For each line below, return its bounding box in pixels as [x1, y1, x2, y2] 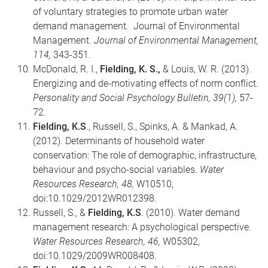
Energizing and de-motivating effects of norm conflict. [33, 77, 258, 89]
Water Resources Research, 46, [33, 235, 160, 247]
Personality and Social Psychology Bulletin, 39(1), [33, 92, 239, 103]
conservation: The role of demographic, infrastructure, [33, 149, 257, 161]
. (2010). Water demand [141, 206, 240, 218]
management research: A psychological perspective [33, 221, 249, 233]
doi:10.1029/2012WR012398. [33, 192, 157, 204]
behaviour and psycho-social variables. [33, 163, 200, 175]
